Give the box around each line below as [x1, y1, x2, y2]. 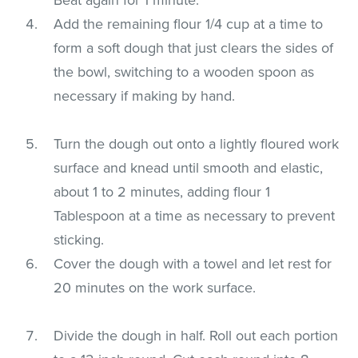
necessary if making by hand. [54, 86, 236, 105]
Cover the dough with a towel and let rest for [54, 254, 332, 272]
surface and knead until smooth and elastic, [54, 158, 324, 177]
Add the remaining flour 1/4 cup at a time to [54, 14, 324, 33]
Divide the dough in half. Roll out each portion [54, 326, 339, 344]
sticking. [54, 230, 105, 249]
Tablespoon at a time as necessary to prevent [54, 206, 336, 225]
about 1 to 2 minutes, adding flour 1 [54, 182, 271, 201]
